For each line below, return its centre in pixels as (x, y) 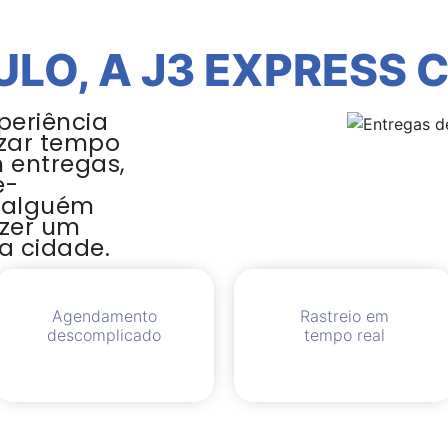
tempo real (344, 335)
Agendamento (104, 316)
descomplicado (104, 335)
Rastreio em (344, 316)
